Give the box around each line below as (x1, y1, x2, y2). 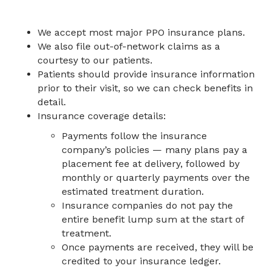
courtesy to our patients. (38, 54, 153, 66)
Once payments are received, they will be (62, 241, 254, 253)
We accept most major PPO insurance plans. (38, 26, 246, 38)
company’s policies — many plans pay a (62, 143, 248, 155)
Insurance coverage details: (38, 109, 166, 122)
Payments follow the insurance (62, 129, 207, 142)
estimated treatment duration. (62, 185, 204, 197)
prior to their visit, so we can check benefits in (38, 82, 253, 94)
